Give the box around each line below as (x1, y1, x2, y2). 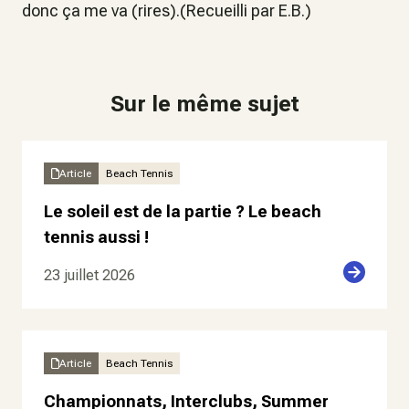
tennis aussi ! (44, 227, 149, 246)
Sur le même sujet (110, 91, 299, 117)
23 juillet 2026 (44, 267, 135, 284)
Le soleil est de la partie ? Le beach (44, 202, 321, 221)
